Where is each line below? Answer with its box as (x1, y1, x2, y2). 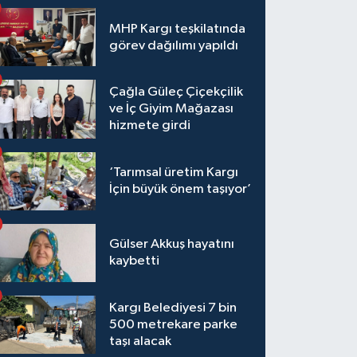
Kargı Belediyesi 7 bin (109, 300, 237, 315)
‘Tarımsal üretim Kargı (109, 166, 239, 180)
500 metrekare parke (109, 317, 238, 331)
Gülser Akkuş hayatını (109, 237, 235, 252)
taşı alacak (109, 334, 172, 348)
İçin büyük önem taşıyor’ (109, 182, 252, 197)
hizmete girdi (109, 119, 191, 133)
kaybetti (109, 254, 160, 269)
